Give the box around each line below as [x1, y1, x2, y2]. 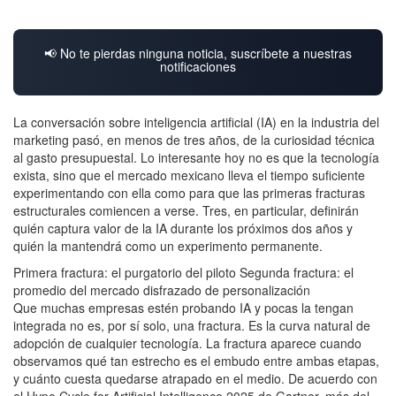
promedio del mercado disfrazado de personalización [13, 280, 310, 299]
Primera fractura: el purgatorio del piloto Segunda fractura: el [13, 263, 354, 281]
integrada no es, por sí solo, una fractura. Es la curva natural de [13, 316, 370, 334]
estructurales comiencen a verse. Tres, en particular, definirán [13, 201, 359, 219]
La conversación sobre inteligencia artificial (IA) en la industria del [13, 112, 379, 131]
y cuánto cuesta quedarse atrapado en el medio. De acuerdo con [13, 369, 377, 387]
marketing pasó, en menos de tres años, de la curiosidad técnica [13, 130, 375, 148]
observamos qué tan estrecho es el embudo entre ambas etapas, [13, 351, 379, 369]
